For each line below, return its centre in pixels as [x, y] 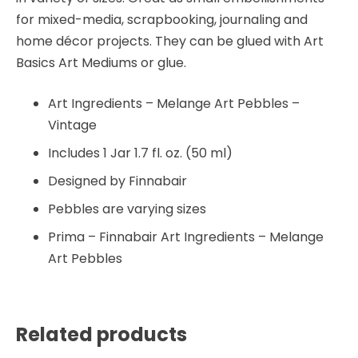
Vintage [72, 125]
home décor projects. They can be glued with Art [170, 41]
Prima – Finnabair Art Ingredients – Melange [186, 237]
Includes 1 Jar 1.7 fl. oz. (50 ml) [140, 153]
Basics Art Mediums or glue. [101, 62]
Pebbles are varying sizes [127, 209]
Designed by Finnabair [117, 181]
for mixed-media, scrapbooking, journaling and [162, 19]
